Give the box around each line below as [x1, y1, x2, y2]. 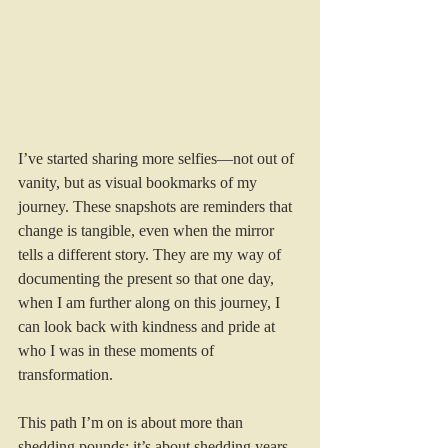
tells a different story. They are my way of [18, 245, 285, 263]
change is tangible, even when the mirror [18, 221, 278, 239]
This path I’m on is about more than [18, 413, 247, 431]
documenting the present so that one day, [18, 269, 278, 287]
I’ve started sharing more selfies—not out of [18, 149, 298, 167]
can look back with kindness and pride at [18, 317, 279, 335]
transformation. [18, 365, 113, 383]
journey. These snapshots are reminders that [18, 197, 296, 215]
